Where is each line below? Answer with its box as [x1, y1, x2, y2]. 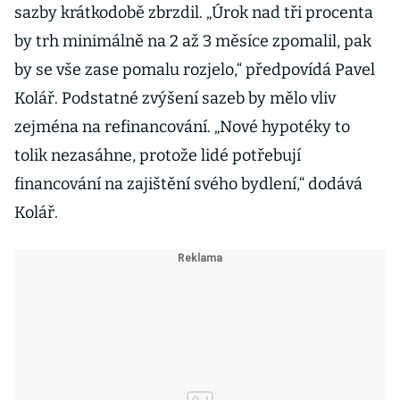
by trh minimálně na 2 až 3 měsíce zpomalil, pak [14, 31, 371, 51]
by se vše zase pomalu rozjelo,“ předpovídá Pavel [14, 60, 375, 79]
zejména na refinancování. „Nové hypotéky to [14, 117, 350, 137]
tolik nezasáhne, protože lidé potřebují [14, 146, 301, 165]
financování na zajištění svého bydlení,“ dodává [14, 174, 362, 194]
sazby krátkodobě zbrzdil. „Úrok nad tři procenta [14, 3, 373, 22]
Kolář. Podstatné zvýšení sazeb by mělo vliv [14, 88, 336, 108]
